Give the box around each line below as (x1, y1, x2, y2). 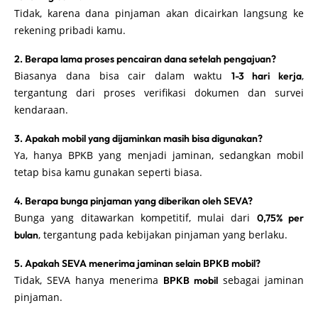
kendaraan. (14, 102, 68, 116)
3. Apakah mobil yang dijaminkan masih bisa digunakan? (14, 131, 263, 145)
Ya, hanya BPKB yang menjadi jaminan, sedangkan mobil (14, 148, 304, 162)
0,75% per (256, 211, 305, 224)
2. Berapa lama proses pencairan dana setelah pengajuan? (14, 52, 276, 65)
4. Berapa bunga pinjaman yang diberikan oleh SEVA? (14, 194, 253, 207)
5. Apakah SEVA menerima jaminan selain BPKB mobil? (14, 256, 261, 270)
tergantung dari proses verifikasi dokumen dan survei (14, 85, 304, 99)
